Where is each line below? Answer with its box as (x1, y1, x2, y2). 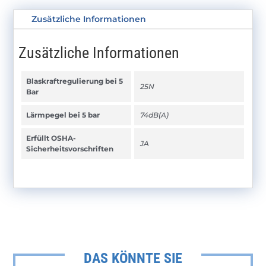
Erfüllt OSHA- (26, 133, 77, 142)
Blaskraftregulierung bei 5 (26, 76, 123, 85)
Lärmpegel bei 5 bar (26, 110, 100, 119)
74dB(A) (140, 110, 169, 119)
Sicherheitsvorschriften (26, 144, 114, 153)
